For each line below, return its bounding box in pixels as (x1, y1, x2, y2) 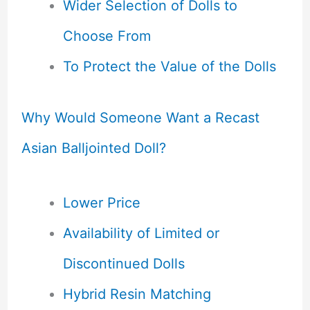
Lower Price (62, 194, 140, 211)
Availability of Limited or (62, 224, 219, 241)
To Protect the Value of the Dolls (62, 57, 276, 75)
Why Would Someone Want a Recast (21, 109, 259, 126)
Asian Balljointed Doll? (21, 139, 166, 156)
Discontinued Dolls (62, 255, 185, 272)
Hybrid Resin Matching (62, 285, 211, 302)
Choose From (62, 27, 151, 44)
